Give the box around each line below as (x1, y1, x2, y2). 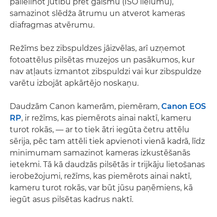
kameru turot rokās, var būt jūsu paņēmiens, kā (10, 183, 193, 192)
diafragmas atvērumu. (10, 20, 94, 30)
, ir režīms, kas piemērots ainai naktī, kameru (21, 113, 191, 123)
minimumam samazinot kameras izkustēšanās (10, 148, 190, 157)
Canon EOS (161, 101, 206, 111)
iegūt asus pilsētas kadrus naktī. (10, 194, 133, 204)
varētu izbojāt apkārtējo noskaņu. (10, 78, 139, 88)
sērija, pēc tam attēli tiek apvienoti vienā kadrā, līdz (10, 136, 205, 146)
